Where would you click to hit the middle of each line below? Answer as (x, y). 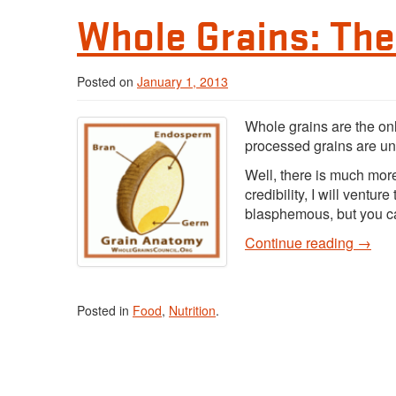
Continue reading (301, 243)
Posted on (107, 81)
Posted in (105, 310)
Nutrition (192, 310)
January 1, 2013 (183, 81)
